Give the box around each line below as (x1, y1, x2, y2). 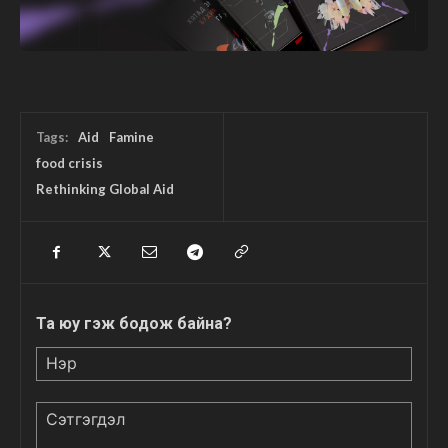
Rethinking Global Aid (36, 180, 174, 197)
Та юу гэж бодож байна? (36, 313, 232, 333)
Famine (109, 128, 154, 145)
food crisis (36, 154, 103, 171)
